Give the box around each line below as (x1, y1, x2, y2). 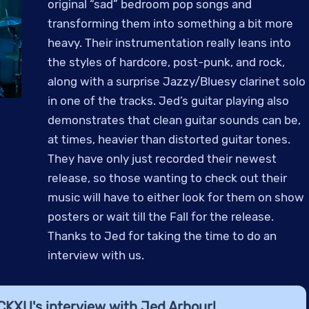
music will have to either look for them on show (48, 190, 305, 204)
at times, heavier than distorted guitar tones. (48, 132, 291, 146)
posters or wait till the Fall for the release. (48, 209, 275, 223)
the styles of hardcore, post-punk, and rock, (48, 54, 286, 69)
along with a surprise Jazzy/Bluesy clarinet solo (48, 74, 306, 88)
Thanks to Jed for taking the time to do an (48, 228, 277, 243)
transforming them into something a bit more (48, 16, 294, 30)
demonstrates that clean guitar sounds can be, (48, 112, 301, 127)
